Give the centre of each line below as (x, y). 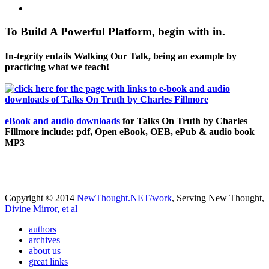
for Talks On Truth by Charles (185, 121)
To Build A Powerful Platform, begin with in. (115, 32)
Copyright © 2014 (41, 198)
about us (45, 250)
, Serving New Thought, (218, 198)
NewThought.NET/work (124, 198)
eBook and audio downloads (64, 121)
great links (48, 261)
